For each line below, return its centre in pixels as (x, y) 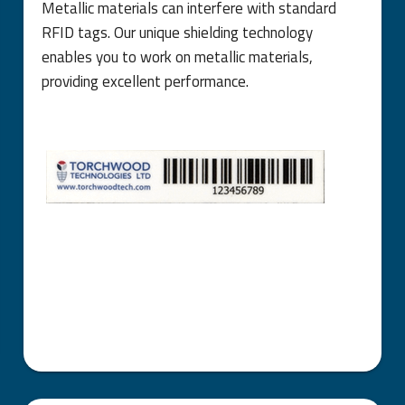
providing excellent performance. (146, 81)
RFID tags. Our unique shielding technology (178, 32)
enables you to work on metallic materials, (178, 57)
